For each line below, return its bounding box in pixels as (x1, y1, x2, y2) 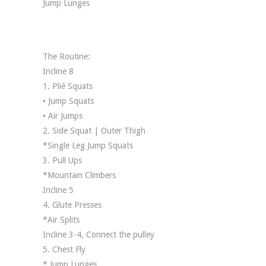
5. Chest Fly (43, 245, 85, 254)
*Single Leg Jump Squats (43, 141, 133, 150)
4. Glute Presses (43, 200, 102, 210)
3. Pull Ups (43, 156, 82, 165)
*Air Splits (43, 215, 80, 224)
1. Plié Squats (43, 81, 93, 91)
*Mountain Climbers (43, 170, 116, 180)
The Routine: (43, 52, 90, 61)
